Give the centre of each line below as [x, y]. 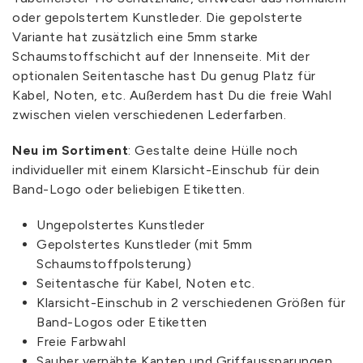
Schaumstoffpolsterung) [114, 263]
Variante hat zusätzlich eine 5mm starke [135, 36]
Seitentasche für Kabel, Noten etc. [145, 283]
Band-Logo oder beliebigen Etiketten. [128, 189]
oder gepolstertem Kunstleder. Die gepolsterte [158, 17]
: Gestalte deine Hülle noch [213, 150]
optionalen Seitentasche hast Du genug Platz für [164, 75]
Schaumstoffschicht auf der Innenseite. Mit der [161, 56]
